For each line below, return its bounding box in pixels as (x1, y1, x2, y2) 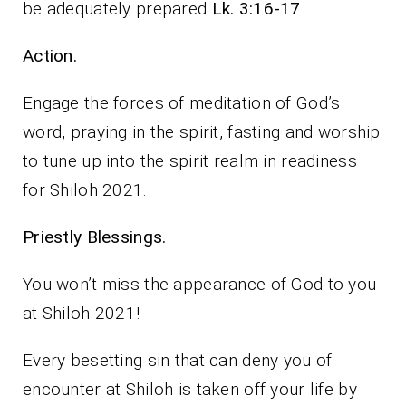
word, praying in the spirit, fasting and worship (23, 121, 381, 143)
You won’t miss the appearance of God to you (23, 274, 377, 295)
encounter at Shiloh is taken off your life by (23, 379, 357, 401)
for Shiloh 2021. (23, 179, 148, 201)
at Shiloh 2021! (23, 303, 140, 324)
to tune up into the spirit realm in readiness (23, 150, 357, 172)
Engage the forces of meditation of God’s (23, 92, 341, 114)
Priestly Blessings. (23, 227, 339, 248)
